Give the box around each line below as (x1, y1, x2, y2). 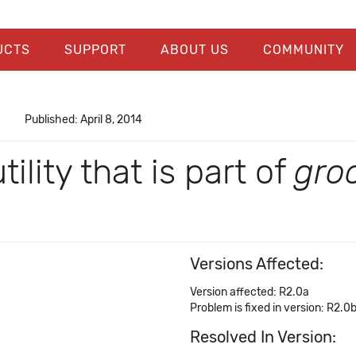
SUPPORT (64, 42, 126, 57)
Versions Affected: (190, 254, 323, 273)
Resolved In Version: (190, 327, 336, 346)
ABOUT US (160, 42, 229, 57)
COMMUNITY (262, 42, 344, 57)
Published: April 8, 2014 (24, 113, 142, 126)
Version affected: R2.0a (190, 285, 309, 299)
